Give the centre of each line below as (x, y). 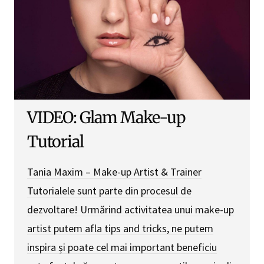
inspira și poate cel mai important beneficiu (122, 247)
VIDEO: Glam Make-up (106, 118)
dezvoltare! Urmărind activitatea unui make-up (131, 210)
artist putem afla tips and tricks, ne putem (120, 229)
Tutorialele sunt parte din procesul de (109, 191)
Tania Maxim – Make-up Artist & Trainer (114, 172)
